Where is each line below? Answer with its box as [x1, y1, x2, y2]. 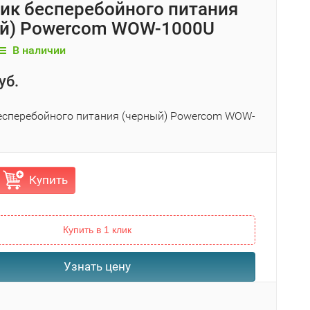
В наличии [10, 44, 66, 57]
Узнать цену [63, 259, 131, 273]
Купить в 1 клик [62, 224, 131, 235]
